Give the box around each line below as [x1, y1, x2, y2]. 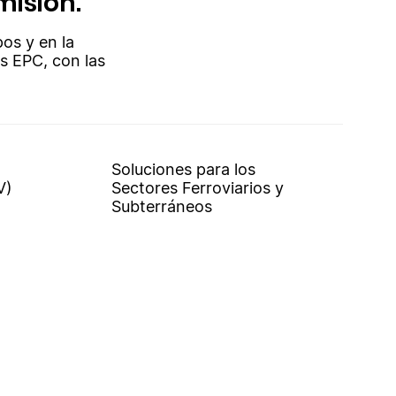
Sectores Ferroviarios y [110, 178, 284, 197]
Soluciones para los [110, 159, 255, 179]
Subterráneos [110, 196, 212, 216]
